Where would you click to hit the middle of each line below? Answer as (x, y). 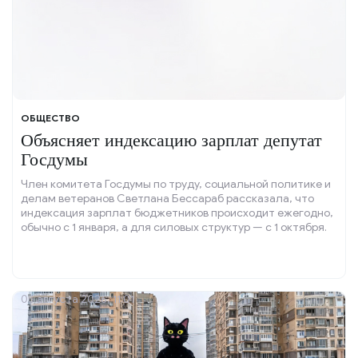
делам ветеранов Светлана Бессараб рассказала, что (167, 199)
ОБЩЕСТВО (50, 118)
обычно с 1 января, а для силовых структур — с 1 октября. (174, 228)
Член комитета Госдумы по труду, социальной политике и (176, 185)
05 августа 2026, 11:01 (78, 300)
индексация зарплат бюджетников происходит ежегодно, (177, 213)
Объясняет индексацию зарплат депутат (171, 141)
